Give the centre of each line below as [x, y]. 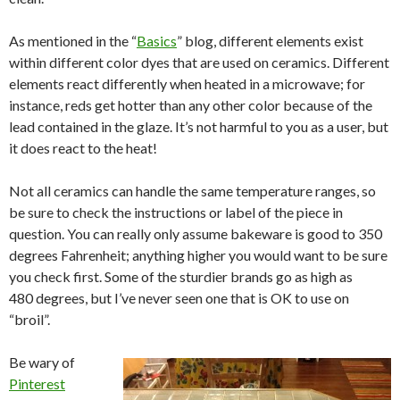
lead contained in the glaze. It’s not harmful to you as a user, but [199, 126]
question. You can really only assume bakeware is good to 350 [196, 233]
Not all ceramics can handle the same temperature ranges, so [192, 190]
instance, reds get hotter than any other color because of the [191, 104]
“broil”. [29, 319]
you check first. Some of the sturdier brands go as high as [181, 276]
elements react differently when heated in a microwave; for [187, 83]
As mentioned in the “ [73, 40]
